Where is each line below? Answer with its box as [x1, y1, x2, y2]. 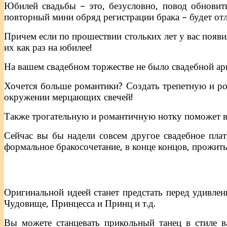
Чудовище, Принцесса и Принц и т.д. [4, 198, 156, 209]
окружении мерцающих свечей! [4, 92, 133, 103]
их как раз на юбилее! [4, 42, 92, 53]
